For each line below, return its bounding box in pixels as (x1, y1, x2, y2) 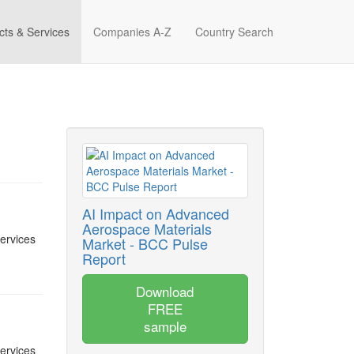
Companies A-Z (93, 24, 171, 40)
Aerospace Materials (81, 218, 212, 239)
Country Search (195, 24, 273, 40)
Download (136, 281, 194, 301)
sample (143, 316, 186, 336)
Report (81, 248, 126, 269)
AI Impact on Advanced (81, 203, 229, 224)
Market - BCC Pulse (81, 233, 208, 254)
